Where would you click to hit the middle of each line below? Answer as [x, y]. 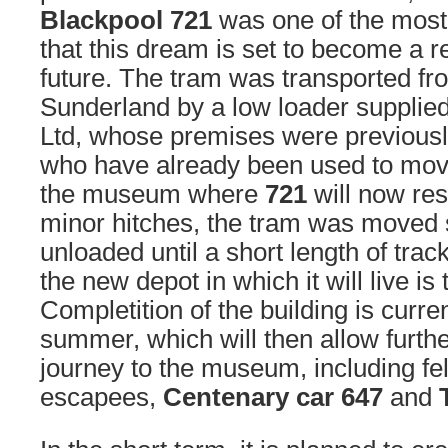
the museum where [152, 194]
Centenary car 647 [273, 397]
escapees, [101, 397]
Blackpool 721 [126, 20]
